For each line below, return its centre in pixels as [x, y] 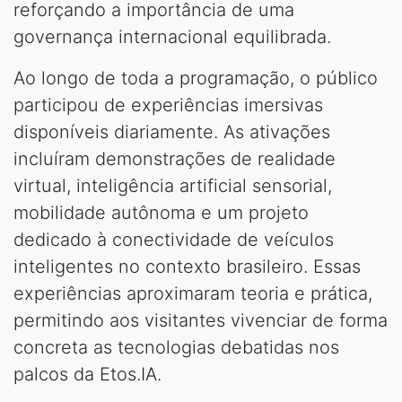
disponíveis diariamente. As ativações [172, 131]
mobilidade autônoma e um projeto [161, 212]
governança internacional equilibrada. [172, 36]
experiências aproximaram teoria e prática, [193, 293]
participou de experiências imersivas [168, 105]
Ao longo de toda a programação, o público [196, 78]
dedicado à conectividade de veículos [174, 239]
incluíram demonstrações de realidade [175, 158]
